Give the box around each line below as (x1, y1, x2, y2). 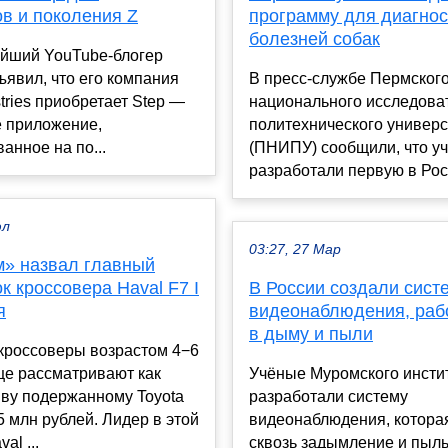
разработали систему (249, 388, 408, 406)
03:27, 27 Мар (249, 242, 341, 258)
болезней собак (249, 29, 380, 50)
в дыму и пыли (249, 324, 373, 345)
